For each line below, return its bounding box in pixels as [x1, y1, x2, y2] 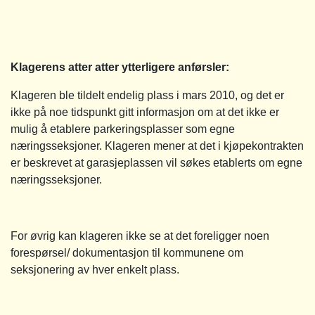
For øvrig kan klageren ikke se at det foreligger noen [11, 229, 269, 242]
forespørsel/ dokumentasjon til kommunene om [11, 246, 243, 259]
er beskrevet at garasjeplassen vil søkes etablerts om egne [11, 156, 302, 169]
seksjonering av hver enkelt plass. [11, 263, 179, 276]
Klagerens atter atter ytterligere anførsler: [11, 60, 229, 73]
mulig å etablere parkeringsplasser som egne [11, 122, 235, 135]
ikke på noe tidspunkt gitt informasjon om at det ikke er [11, 105, 279, 118]
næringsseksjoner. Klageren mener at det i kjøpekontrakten [11, 139, 304, 152]
